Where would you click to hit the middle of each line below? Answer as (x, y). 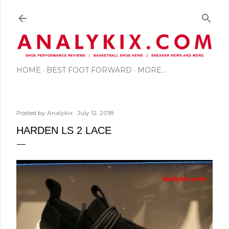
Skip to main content (114, 13)
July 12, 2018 (96, 112)
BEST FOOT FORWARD (89, 70)
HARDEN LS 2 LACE (64, 130)
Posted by (32, 112)
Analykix (60, 112)
